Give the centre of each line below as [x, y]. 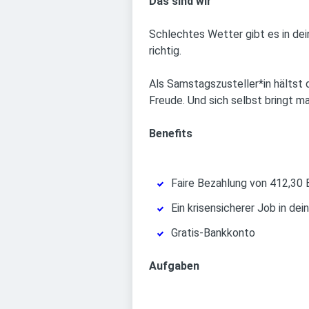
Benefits [171, 133]
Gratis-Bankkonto [213, 233]
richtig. [165, 51]
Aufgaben [174, 266]
